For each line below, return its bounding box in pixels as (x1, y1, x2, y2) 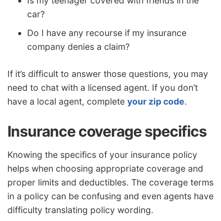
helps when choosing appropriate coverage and (7, 163, 203, 174)
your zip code (127, 96, 184, 107)
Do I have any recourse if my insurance (27, 27, 186, 38)
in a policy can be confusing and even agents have (7, 190, 214, 201)
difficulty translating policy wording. (7, 204, 153, 215)
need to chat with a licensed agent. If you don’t (7, 82, 198, 93)
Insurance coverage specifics (7, 122, 207, 141)
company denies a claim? (27, 41, 130, 52)
